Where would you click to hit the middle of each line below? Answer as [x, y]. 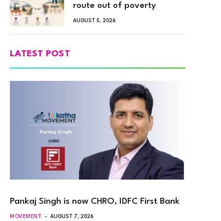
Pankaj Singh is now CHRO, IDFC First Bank [95, 201]
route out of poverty [114, 5]
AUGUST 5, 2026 [94, 20]
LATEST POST [40, 54]
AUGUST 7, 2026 [72, 216]
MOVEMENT [26, 216]
